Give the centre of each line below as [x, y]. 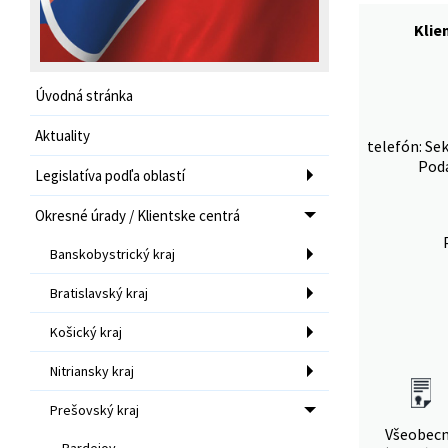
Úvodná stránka [84, 95]
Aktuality [62, 135]
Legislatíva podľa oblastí [110, 175]
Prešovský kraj [94, 409]
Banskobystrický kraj [112, 253]
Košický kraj [86, 331]
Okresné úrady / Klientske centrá [137, 215]
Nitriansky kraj [92, 370]
